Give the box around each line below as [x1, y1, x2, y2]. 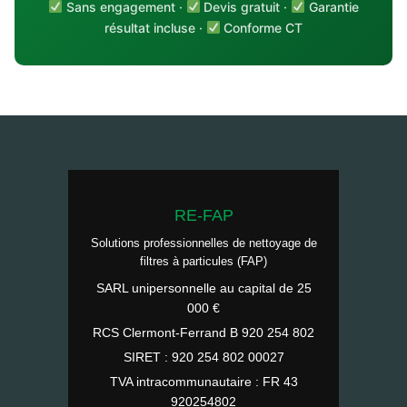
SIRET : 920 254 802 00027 [123, 349, 284, 364]
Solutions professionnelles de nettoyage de [90, 235, 317, 250]
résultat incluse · [104, 19, 206, 35]
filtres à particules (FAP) [140, 253, 267, 268]
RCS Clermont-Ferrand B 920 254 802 [93, 324, 314, 340]
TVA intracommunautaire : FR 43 [109, 373, 298, 389]
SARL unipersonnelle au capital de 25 [95, 280, 312, 295]
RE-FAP [174, 205, 233, 224]
